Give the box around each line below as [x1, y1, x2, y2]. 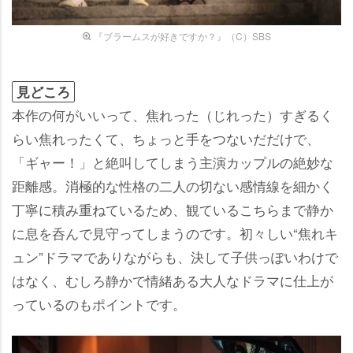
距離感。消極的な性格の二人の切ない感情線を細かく [12, 175, 333, 195]
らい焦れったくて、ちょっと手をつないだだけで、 [12, 128, 320, 148]
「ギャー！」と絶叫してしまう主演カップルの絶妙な [12, 151, 333, 172]
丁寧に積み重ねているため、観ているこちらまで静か [12, 199, 333, 219]
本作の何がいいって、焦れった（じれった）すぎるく [12, 104, 333, 124]
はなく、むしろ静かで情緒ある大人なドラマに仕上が [12, 269, 333, 290]
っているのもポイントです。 [12, 293, 186, 314]
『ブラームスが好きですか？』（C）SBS [93, 28, 271, 43]
